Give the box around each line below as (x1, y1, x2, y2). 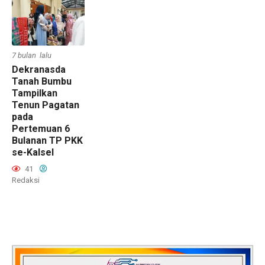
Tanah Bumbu (12, 76, 72, 88)
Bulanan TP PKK (12, 135, 83, 147)
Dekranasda (12, 64, 66, 76)
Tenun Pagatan (12, 99, 79, 111)
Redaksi (12, 176, 40, 185)
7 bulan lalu (12, 51, 51, 60)
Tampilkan (12, 88, 57, 99)
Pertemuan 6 (12, 123, 70, 135)
